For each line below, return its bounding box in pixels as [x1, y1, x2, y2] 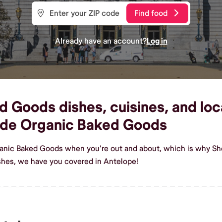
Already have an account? [55, 36, 147, 46]
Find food [134, 8, 167, 18]
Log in [146, 36, 167, 46]
